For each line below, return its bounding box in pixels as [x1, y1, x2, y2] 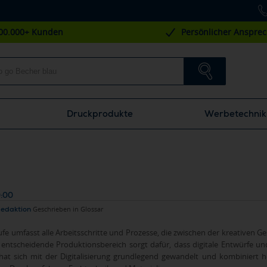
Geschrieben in [33, 204, 80, 214]
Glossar [80, 204, 103, 214]
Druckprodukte [66, 108, 133, 120]
